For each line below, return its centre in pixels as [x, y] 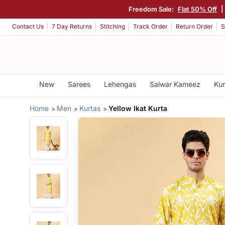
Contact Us [28, 27]
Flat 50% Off [197, 9]
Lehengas [120, 84]
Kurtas [90, 108]
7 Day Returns [72, 27]
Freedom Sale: [152, 9]
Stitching [113, 27]
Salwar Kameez [175, 84]
